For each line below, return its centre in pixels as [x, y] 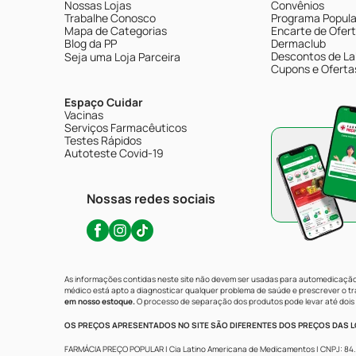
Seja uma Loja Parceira [122, 57]
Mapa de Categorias [116, 31]
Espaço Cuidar [104, 102]
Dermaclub [298, 43]
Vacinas [84, 115]
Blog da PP [91, 43]
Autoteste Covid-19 [114, 153]
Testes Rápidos [103, 140]
